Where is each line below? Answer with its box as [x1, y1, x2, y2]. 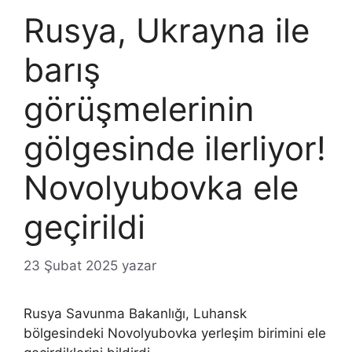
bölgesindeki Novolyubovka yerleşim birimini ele [24, 324, 326, 341]
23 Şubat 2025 [24, 257, 118, 273]
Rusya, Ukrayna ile [24, 10, 310, 51]
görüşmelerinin [24, 89, 255, 130]
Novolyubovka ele [24, 167, 299, 208]
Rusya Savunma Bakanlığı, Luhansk [24, 305, 247, 321]
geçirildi [24, 207, 145, 247]
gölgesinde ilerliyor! [24, 128, 326, 169]
